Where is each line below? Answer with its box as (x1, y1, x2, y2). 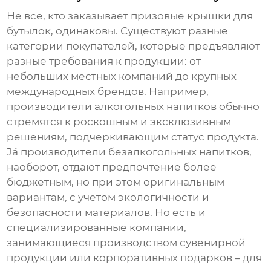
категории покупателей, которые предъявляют (7, 40, 261, 53)
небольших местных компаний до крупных (7, 70, 237, 83)
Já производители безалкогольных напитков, (7, 146, 252, 158)
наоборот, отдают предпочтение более (7, 161, 217, 174)
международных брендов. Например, (7, 85, 209, 98)
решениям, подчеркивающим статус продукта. (7, 131, 260, 143)
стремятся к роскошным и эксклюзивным (7, 116, 232, 128)
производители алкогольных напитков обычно (7, 100, 260, 113)
